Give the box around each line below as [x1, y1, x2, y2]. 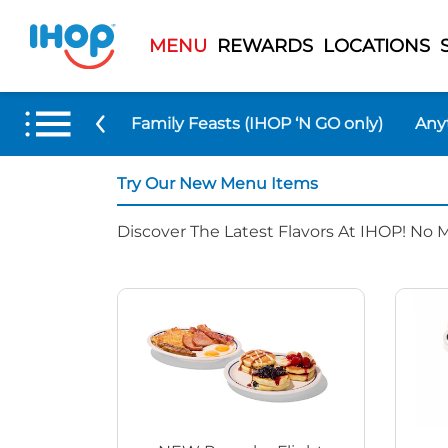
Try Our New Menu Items [117, 174, 318, 193]
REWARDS [216, 34, 313, 57]
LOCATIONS [322, 34, 430, 57]
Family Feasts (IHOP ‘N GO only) [130, 113, 383, 133]
